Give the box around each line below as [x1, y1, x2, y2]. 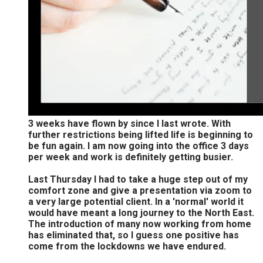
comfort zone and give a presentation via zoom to [28, 184, 252, 196]
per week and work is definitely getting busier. [28, 151, 233, 163]
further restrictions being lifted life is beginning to [28, 129, 253, 140]
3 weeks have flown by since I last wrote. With [28, 117, 231, 129]
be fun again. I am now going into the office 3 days [28, 140, 249, 151]
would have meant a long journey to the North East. [28, 207, 254, 218]
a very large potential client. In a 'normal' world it [28, 195, 244, 207]
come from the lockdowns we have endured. [28, 240, 226, 252]
